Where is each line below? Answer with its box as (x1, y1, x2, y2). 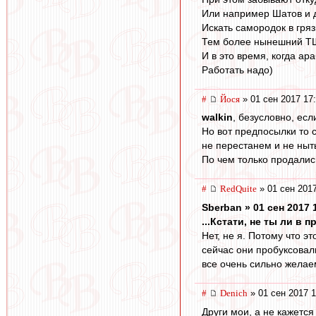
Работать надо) (202, 63, 273, 75)
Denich (220, 287, 248, 298)
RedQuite (220, 183, 257, 195)
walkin (202, 111, 233, 123)
